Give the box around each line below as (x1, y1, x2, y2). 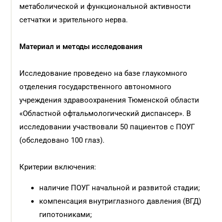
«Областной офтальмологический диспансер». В (19, 109, 191, 118)
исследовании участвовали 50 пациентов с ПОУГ (19, 122, 195, 131)
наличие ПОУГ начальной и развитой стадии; (39, 183, 200, 192)
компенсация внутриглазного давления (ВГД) (39, 197, 202, 206)
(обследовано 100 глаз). (19, 136, 105, 145)
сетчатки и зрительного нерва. (19, 15, 130, 24)
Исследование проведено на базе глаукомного (19, 69, 188, 78)
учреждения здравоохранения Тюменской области (19, 96, 200, 105)
